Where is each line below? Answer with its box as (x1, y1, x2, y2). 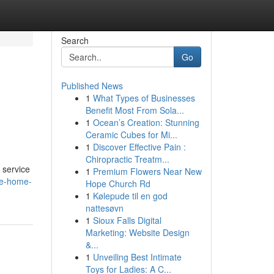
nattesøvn (85, 202, 124, 214)
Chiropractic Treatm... (85, 153, 169, 165)
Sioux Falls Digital (92, 214, 161, 226)
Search (61, 34, 89, 46)
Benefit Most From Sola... (85, 104, 184, 116)
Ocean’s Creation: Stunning (92, 116, 199, 128)
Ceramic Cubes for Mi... (85, 128, 177, 141)
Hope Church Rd (85, 177, 150, 190)
